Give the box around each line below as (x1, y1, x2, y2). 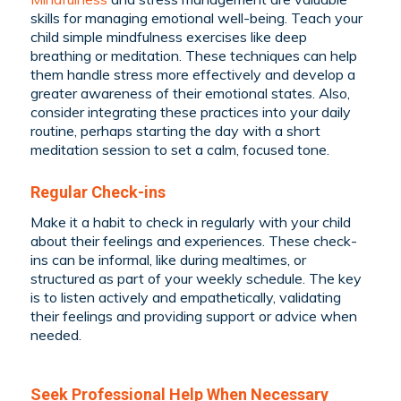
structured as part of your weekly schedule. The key (30, 269, 362, 287)
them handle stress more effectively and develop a (30, 65, 355, 84)
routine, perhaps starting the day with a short (30, 122, 320, 141)
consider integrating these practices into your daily (30, 103, 351, 122)
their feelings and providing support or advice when (30, 306, 357, 325)
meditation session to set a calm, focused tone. (30, 141, 329, 159)
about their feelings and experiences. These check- (30, 231, 357, 250)
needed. (30, 325, 81, 344)
